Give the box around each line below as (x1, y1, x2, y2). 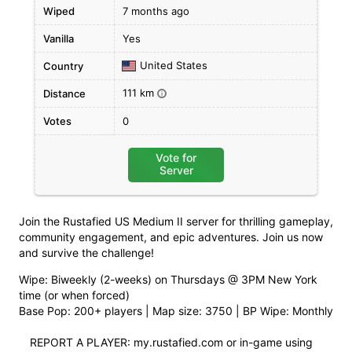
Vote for (156, 151, 196, 164)
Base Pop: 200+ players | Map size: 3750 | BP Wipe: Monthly (19, 304, 333, 317)
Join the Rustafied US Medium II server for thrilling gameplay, (19, 214, 333, 228)
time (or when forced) (19, 288, 130, 302)
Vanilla (43, 32, 74, 45)
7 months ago (123, 5, 189, 17)
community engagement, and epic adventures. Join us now (19, 230, 323, 244)
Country (43, 60, 83, 72)
